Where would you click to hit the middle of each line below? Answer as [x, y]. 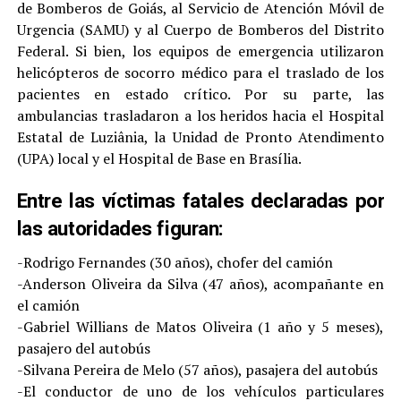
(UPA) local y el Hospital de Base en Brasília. [159, 158]
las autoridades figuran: [120, 228]
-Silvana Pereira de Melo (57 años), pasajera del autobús [197, 369]
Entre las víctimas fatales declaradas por [200, 200]
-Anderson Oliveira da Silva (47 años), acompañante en [200, 283]
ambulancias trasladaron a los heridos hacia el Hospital [200, 115]
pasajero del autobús [83, 348]
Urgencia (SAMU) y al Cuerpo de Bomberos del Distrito [200, 29]
